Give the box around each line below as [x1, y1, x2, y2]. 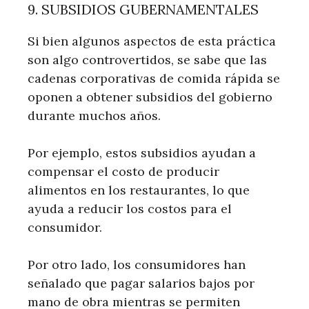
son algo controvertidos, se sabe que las [28, 51, 267, 68]
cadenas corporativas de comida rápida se [28, 70, 280, 86]
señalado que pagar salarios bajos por [28, 275, 255, 291]
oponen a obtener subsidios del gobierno [28, 88, 272, 105]
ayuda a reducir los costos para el [28, 200, 232, 217]
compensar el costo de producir [28, 163, 219, 179]
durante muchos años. [28, 107, 161, 123]
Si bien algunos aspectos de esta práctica [28, 32, 276, 49]
